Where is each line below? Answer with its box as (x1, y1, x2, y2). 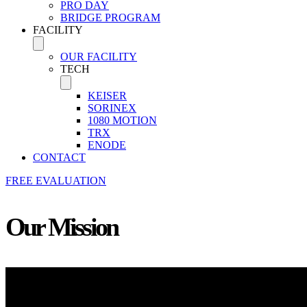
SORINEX (88, 102, 136, 114)
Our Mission (5, 212, 118, 241)
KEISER (88, 90, 127, 101)
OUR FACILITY (60, 51, 137, 62)
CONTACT (33, 151, 86, 163)
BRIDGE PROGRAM (60, 12, 160, 23)
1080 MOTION (88, 114, 157, 126)
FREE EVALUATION (5, 175, 106, 186)
